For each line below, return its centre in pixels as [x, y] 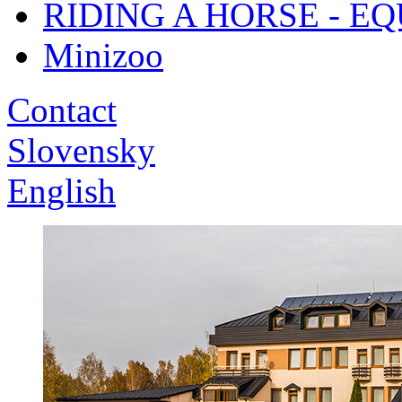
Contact [62, 109]
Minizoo [103, 55]
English [61, 190]
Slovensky [81, 150]
